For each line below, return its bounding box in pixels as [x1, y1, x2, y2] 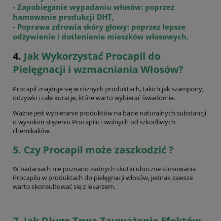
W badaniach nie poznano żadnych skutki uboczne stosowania [13, 164, 196, 173]
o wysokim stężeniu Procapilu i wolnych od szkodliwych [13, 117, 175, 126]
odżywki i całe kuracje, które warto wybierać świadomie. [13, 93, 175, 102]
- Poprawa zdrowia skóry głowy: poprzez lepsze [13, 22, 185, 32]
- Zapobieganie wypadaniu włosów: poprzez [13, 2, 174, 12]
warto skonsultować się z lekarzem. [13, 182, 115, 191]
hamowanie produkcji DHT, [13, 12, 114, 22]
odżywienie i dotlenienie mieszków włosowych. [13, 32, 188, 42]
